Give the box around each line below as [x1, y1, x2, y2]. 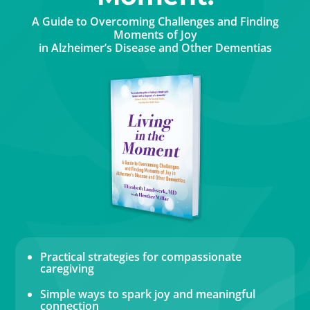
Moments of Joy [113, 26, 197, 42]
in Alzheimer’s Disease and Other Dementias [38, 39, 272, 55]
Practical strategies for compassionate [40, 248, 242, 264]
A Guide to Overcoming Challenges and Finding [31, 13, 279, 29]
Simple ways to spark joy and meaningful [40, 286, 256, 302]
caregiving [40, 260, 95, 276]
